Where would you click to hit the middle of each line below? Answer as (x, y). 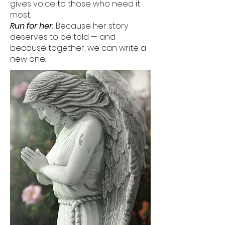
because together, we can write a (78, 48)
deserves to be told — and (63, 37)
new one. (28, 59)
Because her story (91, 26)
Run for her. (32, 26)
